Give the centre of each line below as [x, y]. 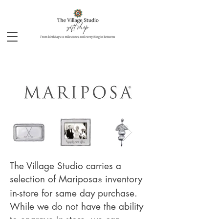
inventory [122, 179]
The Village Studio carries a [66, 166]
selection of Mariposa [54, 179]
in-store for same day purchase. [74, 193]
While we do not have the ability [77, 207]
